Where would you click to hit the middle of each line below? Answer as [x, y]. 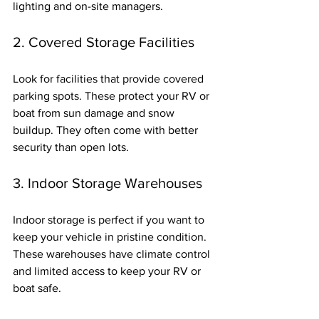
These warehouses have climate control [113, 253]
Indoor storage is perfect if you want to [110, 219]
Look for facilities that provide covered [110, 78]
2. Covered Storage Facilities [104, 42]
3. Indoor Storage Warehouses [108, 183]
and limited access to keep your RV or [108, 271]
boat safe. [37, 288]
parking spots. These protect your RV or [113, 95]
